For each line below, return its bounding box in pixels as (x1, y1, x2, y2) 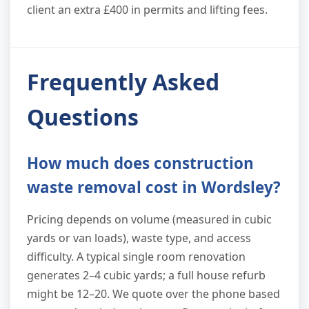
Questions (27, 102, 139, 132)
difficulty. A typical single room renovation (27, 249, 246, 265)
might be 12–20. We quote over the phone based (27, 286, 280, 302)
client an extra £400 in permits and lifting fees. (27, 2, 268, 18)
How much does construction (27, 152, 254, 175)
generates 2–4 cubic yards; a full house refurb (27, 268, 266, 283)
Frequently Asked (27, 67, 219, 97)
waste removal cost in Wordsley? (27, 177, 281, 199)
